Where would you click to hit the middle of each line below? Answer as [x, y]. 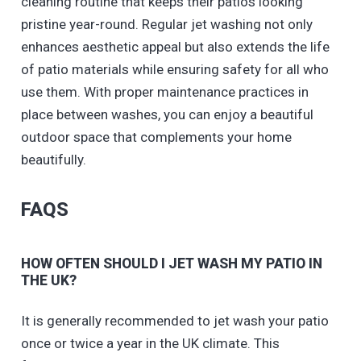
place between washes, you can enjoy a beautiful [167, 115]
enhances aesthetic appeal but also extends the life [175, 47]
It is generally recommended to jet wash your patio [174, 321]
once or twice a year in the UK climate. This [150, 344]
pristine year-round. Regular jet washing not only [166, 25]
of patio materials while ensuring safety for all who [174, 70]
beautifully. [53, 160]
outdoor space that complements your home [156, 137]
